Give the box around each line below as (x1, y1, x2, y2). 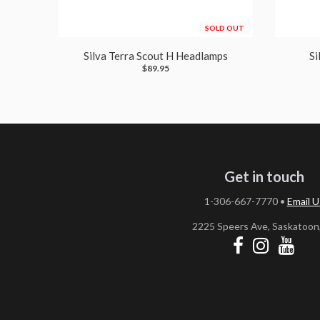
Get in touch (224, 168, 304, 185)
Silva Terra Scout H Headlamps (84, 49, 229, 62)
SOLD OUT (205, 24, 244, 32)
